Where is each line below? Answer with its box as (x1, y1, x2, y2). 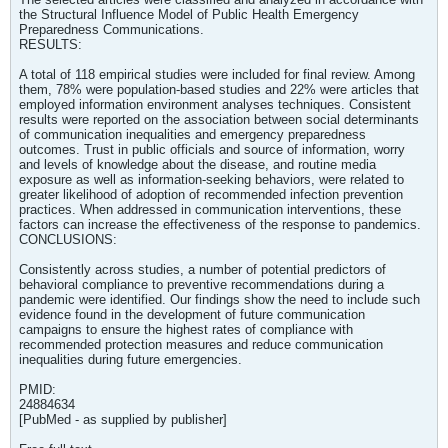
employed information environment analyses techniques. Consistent (19, 97, 411, 112)
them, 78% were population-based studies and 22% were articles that (19, 82, 419, 97)
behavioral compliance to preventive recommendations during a (19, 277, 384, 292)
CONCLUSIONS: (19, 232, 117, 247)
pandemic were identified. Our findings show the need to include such (19, 292, 420, 307)
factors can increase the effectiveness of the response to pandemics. (19, 217, 421, 232)
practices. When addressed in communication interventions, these (19, 202, 401, 217)
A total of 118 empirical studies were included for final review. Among (19, 67, 415, 82)
